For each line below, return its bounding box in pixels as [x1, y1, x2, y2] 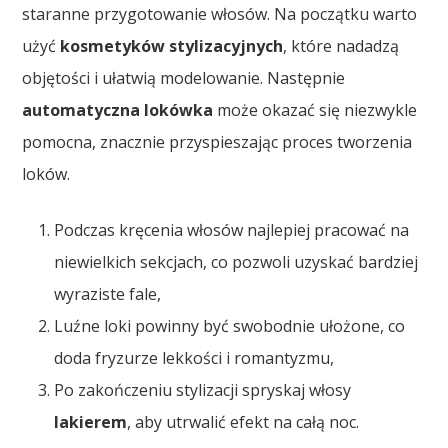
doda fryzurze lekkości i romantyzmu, [54, 347, 335, 370]
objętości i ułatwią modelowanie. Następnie [22, 67, 346, 90]
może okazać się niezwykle [213, 99, 418, 122]
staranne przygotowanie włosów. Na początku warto [22, 3, 418, 26]
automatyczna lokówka [22, 99, 214, 122]
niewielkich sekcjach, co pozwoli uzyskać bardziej [54, 251, 419, 274]
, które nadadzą [283, 35, 400, 58]
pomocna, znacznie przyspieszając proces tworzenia [22, 131, 413, 154]
